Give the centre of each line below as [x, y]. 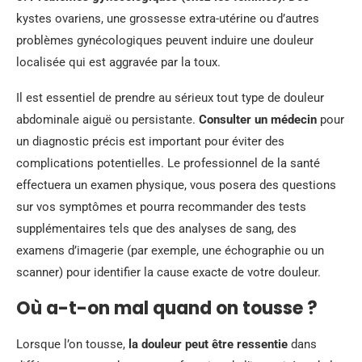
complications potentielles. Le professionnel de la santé [168, 163]
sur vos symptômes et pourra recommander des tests [161, 207]
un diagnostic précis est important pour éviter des [150, 141]
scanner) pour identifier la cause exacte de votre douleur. [168, 272]
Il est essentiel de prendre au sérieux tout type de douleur [170, 98]
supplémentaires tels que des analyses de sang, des [156, 229]
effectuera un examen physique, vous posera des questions [176, 185]
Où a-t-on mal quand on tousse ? [167, 308]
